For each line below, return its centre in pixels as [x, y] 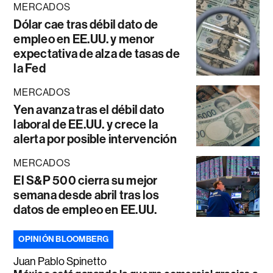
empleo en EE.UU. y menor [84, 39]
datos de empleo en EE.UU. [85, 209]
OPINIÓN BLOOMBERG [64, 239]
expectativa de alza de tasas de [97, 53]
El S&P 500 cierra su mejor [86, 180]
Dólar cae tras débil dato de [86, 24]
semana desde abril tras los [86, 195]
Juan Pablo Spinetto [60, 261]
